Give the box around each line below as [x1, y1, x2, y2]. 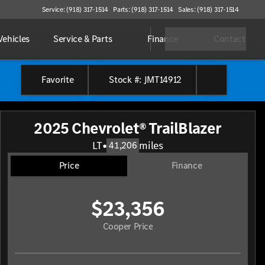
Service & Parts [53, 33, 112, 45]
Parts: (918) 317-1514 [113, 5, 174, 14]
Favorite [41, 73, 74, 86]
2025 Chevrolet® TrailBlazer [34, 118, 222, 139]
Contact [213, 33, 245, 45]
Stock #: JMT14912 [109, 73, 182, 86]
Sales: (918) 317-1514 [178, 5, 239, 14]
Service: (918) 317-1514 [41, 5, 109, 14]
